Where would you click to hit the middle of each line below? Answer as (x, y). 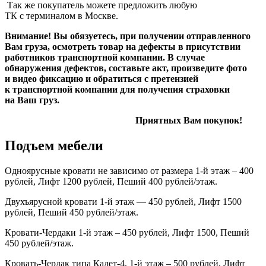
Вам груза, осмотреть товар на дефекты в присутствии (123, 47)
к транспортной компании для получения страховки (117, 90)
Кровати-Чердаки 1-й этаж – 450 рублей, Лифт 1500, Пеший (127, 233)
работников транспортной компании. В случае (105, 58)
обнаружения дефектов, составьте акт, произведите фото (126, 68)
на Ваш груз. (32, 100)
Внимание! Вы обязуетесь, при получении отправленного (128, 36)
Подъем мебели (54, 146)
